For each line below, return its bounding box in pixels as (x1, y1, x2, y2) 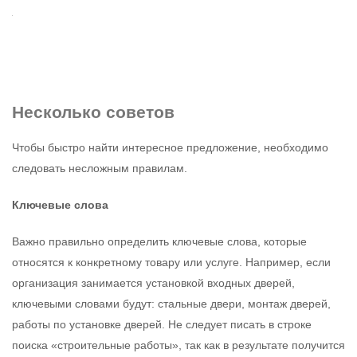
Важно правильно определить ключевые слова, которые (12, 234, 307, 248)
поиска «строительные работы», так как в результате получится (12, 338, 345, 351)
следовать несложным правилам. (12, 161, 187, 175)
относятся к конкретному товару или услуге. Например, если (12, 255, 331, 269)
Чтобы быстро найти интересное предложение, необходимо (12, 140, 328, 154)
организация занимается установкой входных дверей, (12, 276, 295, 289)
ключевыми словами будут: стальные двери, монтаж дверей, (12, 296, 331, 310)
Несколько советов (12, 103, 175, 122)
